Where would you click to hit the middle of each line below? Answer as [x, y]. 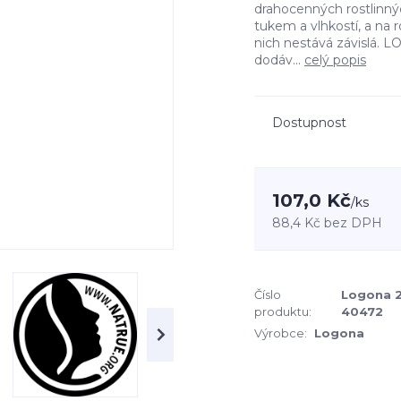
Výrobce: [281, 333]
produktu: [283, 311]
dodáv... [279, 60]
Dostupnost [309, 123]
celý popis [335, 60]
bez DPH [353, 223]
